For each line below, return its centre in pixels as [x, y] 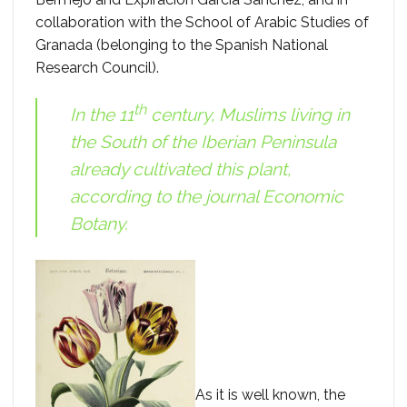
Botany [97, 224]
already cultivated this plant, [180, 169]
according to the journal [166, 197]
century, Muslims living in [248, 115]
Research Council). [97, 68]
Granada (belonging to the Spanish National [182, 45]
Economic [303, 197]
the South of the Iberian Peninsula [203, 142]
